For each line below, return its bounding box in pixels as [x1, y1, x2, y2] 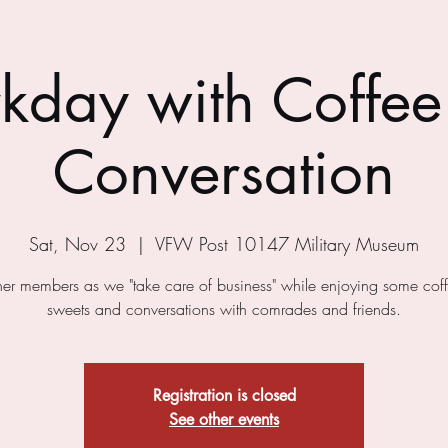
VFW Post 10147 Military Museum [155, 232, 419, 256]
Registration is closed [152, 385, 296, 406]
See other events [169, 409, 279, 430]
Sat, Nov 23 [29, 232, 126, 256]
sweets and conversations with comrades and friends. [47, 298, 401, 320]
